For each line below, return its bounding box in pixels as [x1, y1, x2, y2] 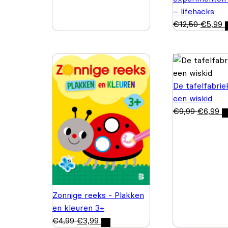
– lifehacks [173, 6, 214, 16]
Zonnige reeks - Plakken [52, 189, 144, 200]
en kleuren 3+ [52, 202, 104, 213]
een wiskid [173, 93, 212, 103]
